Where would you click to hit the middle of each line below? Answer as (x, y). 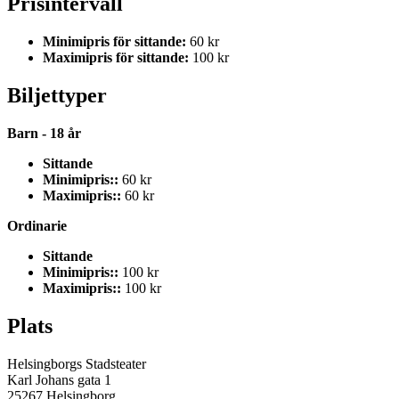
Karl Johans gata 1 (59, 379)
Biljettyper (57, 95)
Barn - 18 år (44, 133)
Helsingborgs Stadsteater (77, 363)
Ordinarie (37, 225)
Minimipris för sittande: (114, 41)
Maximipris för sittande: (116, 57)
